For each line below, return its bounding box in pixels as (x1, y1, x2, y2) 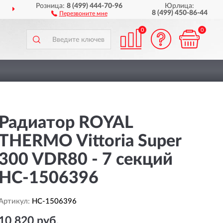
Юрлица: (165, 2, 195, 9)
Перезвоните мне (59, 10, 108, 16)
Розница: (36, 2, 67, 9)
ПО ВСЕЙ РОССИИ (15, 6, 80, 13)
